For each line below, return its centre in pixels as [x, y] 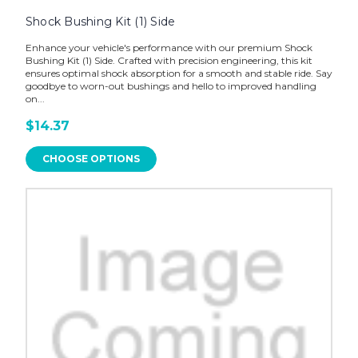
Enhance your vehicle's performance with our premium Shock [169, 48]
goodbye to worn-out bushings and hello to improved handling [171, 86]
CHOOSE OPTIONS [91, 159]
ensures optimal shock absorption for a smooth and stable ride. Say [179, 74]
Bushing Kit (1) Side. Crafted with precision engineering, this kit [169, 61]
